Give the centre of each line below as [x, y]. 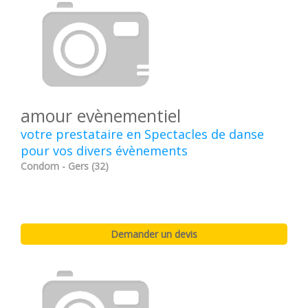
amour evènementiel [101, 115]
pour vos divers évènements [104, 150]
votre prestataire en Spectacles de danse [142, 134]
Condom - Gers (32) [65, 166]
